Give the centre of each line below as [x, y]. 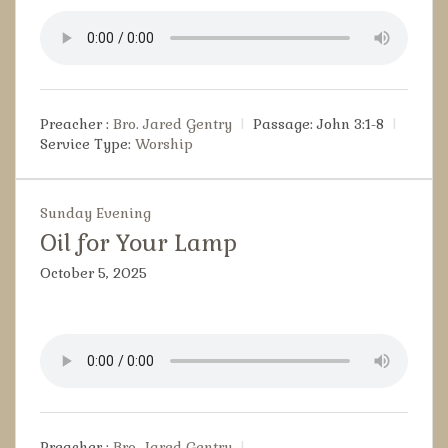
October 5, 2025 [93, 273]
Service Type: [85, 144]
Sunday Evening [95, 213]
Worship [164, 144]
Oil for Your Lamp [138, 243]
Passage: [283, 124]
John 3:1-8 [350, 124]
